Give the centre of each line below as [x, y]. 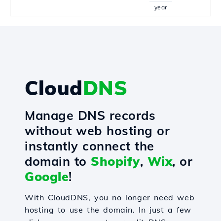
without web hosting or [97, 130]
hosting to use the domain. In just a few [108, 210]
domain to [58, 161]
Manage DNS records [90, 115]
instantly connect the [90, 146]
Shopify [115, 161]
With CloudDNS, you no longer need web [110, 197]
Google [47, 176]
